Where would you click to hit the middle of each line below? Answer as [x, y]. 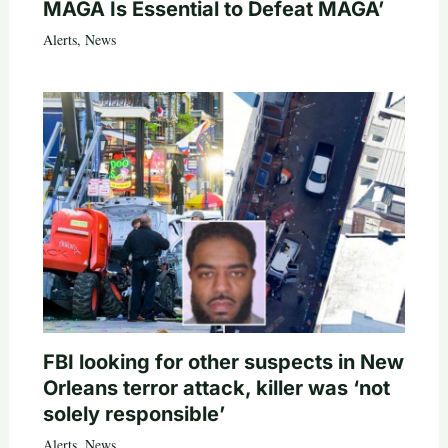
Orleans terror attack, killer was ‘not [216, 388]
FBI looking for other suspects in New [223, 362]
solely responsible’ [133, 414]
